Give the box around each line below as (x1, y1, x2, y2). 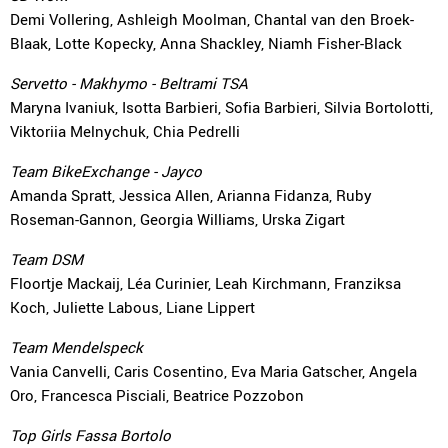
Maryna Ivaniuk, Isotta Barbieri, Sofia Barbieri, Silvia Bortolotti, (10, 97, 433, 117)
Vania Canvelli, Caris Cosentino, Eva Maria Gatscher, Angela (10, 361, 417, 381)
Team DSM (10, 249, 83, 269)
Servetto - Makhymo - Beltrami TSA (10, 73, 248, 93)
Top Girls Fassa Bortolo (10, 425, 171, 445)
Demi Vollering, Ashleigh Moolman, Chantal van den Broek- (10, 9, 414, 29)
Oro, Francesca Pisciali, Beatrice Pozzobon (10, 385, 304, 405)
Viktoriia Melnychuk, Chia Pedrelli (10, 121, 240, 141)
